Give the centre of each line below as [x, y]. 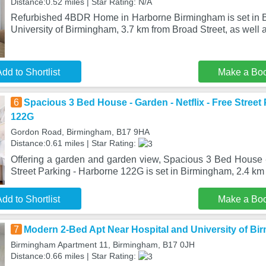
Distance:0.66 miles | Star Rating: [74, 256]
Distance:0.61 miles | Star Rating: [74, 143]
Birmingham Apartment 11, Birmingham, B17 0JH [102, 245]
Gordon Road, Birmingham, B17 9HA [80, 132]
